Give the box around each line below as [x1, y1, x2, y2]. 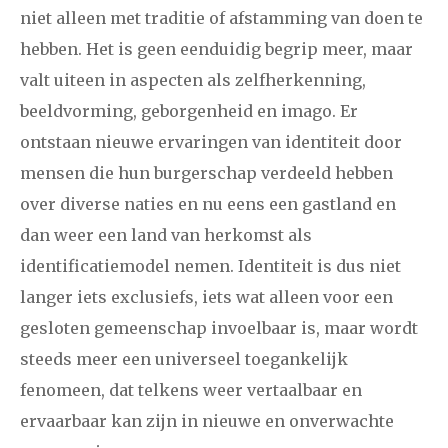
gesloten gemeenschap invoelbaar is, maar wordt [20, 317, 418, 338]
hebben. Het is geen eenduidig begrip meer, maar [20, 38, 413, 59]
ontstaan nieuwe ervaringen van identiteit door [20, 131, 402, 152]
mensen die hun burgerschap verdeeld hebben [20, 162, 393, 183]
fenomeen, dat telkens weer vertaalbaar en [20, 379, 362, 400]
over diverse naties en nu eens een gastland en [20, 193, 396, 214]
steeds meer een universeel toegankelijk [20, 348, 348, 369]
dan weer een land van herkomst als [20, 224, 312, 245]
